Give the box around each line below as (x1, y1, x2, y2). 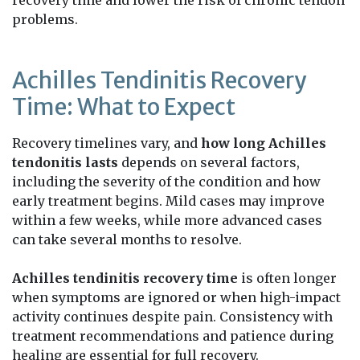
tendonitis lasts (12, 153, 118, 170)
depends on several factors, (118, 153, 300, 170)
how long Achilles (201, 134, 326, 151)
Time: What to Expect (12, 92, 235, 121)
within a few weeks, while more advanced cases (12, 211, 322, 228)
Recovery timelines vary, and (12, 134, 201, 151)
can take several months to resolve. (12, 231, 242, 247)
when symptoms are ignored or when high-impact (12, 288, 341, 305)
